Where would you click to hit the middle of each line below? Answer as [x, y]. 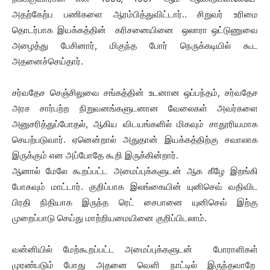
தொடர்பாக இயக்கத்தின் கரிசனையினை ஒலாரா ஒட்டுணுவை [135, 30]
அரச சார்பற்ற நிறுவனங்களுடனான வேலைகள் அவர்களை [135, 108]
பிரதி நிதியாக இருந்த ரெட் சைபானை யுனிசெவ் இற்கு [135, 202]
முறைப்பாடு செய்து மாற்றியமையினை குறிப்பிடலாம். [109, 218]
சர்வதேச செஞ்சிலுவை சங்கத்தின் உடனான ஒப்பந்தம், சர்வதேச [135, 93]
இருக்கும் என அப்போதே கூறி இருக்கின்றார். [95, 155]
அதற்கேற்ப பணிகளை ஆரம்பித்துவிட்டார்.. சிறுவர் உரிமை [135, 14]
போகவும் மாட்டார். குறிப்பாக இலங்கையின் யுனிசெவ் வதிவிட [135, 187]
